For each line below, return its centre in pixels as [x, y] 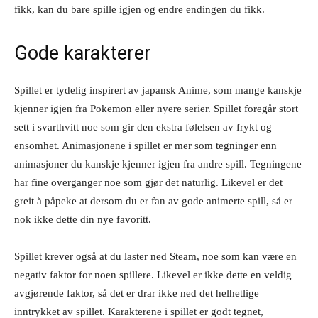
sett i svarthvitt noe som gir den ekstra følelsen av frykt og [143, 127]
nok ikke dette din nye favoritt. [83, 219]
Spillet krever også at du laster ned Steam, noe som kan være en [155, 256]
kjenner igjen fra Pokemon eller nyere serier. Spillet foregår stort [156, 108]
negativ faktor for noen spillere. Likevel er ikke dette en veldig [153, 274]
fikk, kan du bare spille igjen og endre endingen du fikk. [139, 9]
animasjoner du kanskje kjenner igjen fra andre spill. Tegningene [158, 164]
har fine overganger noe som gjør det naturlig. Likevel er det [148, 182]
